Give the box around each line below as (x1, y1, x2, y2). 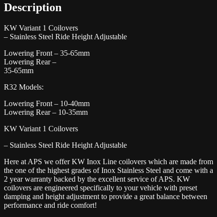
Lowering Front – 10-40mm (4, 99, 90, 108)
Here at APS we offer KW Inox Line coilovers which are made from (4, 157, 213, 166)
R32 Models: (4, 82, 44, 91)
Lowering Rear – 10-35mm (4, 108, 88, 116)
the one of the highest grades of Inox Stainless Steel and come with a (4, 166, 213, 174)
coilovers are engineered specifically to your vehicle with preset (4, 183, 197, 192)
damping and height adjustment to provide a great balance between (4, 192, 207, 201)
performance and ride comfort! (4, 201, 97, 209)
